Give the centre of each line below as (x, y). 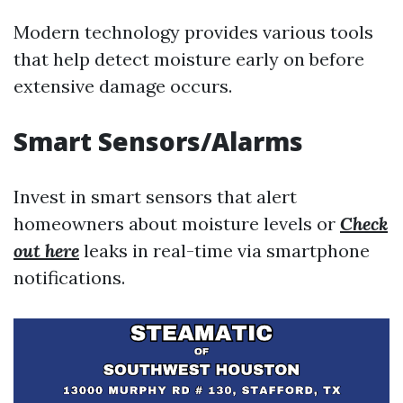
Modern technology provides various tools (193, 32)
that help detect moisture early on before (189, 59)
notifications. (69, 278)
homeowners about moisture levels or (177, 224)
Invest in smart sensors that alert (155, 197)
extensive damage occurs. (123, 86)
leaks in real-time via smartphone (224, 251)
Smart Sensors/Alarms (158, 141)
